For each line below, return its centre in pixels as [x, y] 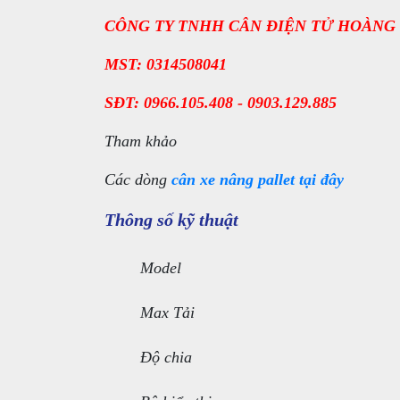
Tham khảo [141, 141]
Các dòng [138, 179]
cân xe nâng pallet [233, 179]
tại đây [321, 179]
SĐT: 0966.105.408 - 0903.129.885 [221, 103]
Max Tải [167, 312]
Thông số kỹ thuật [171, 220]
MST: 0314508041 [166, 64]
